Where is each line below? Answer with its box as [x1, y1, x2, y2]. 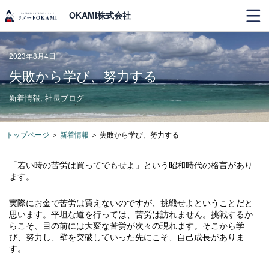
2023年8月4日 [9, 50, 56, 61]
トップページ [6, 129, 49, 139]
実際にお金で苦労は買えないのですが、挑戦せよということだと [9, 196, 253, 208]
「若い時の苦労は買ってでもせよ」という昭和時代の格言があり [9, 159, 253, 171]
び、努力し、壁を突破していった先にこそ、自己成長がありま [9, 230, 244, 243]
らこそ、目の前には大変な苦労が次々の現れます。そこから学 [9, 219, 244, 231]
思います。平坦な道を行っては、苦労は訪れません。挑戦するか [9, 207, 253, 220]
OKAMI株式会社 [69, 9, 131, 21]
